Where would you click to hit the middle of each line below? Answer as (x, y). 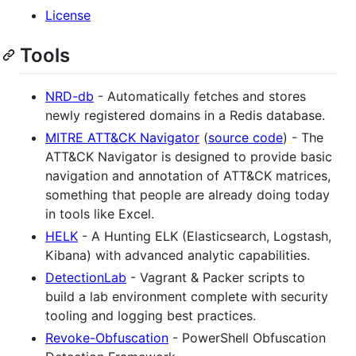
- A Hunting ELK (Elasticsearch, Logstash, (205, 236)
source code (246, 137)
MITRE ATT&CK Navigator (122, 137)
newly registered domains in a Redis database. (185, 115)
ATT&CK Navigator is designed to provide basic (189, 156)
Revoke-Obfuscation (107, 337)
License (68, 15)
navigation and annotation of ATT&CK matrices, (188, 175)
